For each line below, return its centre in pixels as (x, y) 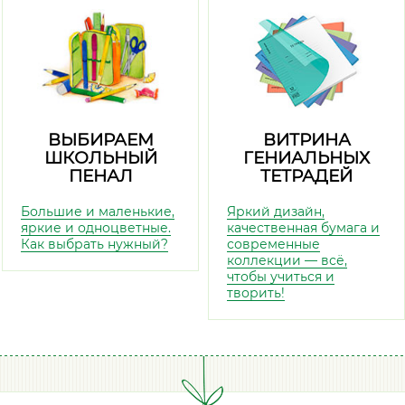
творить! (256, 293)
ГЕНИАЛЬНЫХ (306, 158)
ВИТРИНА (306, 140)
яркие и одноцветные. (96, 228)
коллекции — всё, (287, 260)
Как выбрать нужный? (94, 244)
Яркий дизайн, (276, 212)
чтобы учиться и (281, 277)
